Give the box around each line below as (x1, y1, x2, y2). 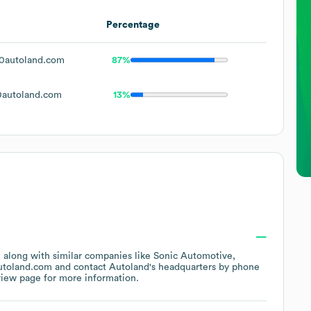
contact (74, 262, 109, 272)
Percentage (106, 19, 160, 30)
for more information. (41, 273, 139, 283)
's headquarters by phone (149, 262, 260, 272)
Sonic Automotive (153, 251, 233, 261)
